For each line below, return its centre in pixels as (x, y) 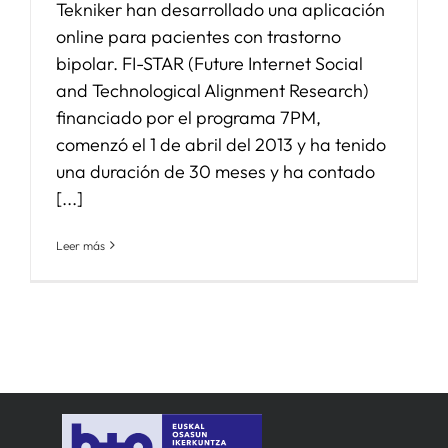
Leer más (80, 245)
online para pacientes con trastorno (198, 36)
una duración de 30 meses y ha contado (215, 171)
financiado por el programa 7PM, (188, 117)
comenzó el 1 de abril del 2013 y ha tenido (221, 144)
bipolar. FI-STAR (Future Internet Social (209, 63)
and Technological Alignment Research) (212, 90)
